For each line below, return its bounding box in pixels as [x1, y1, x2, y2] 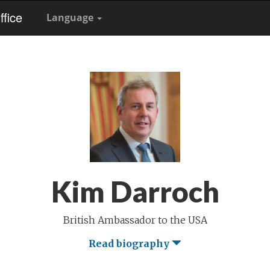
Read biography [89, 237, 172, 250]
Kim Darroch [51, 174, 219, 209]
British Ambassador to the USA [63, 214, 207, 226]
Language [46, 11, 96, 24]
